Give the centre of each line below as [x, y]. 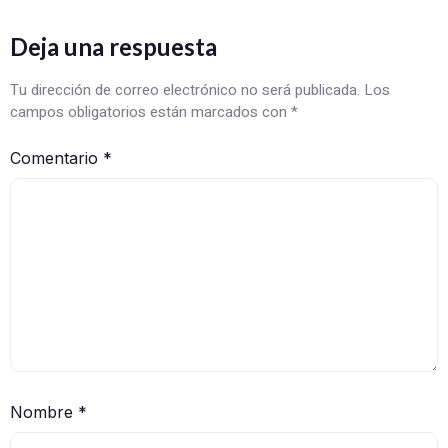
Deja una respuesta [113, 47]
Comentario [56, 157]
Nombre [44, 412]
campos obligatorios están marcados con [150, 112]
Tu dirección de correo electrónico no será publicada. [185, 90]
